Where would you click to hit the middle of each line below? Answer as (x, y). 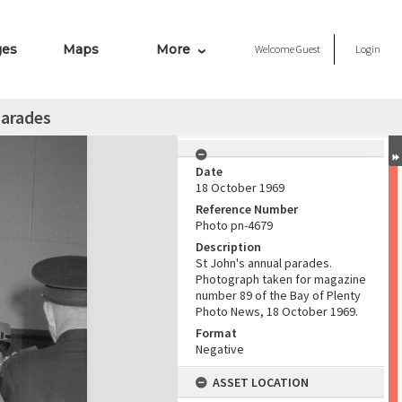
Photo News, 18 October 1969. (277, 311)
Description (228, 247)
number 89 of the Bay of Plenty (278, 295)
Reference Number (247, 209)
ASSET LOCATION (261, 382)
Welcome (275, 49)
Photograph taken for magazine (281, 279)
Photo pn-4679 (234, 225)
